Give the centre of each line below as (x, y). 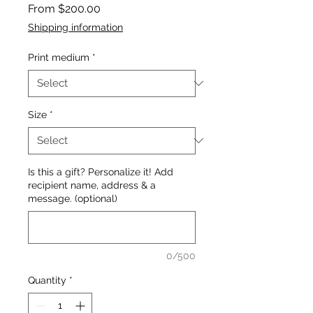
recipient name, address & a (92, 185)
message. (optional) (73, 198)
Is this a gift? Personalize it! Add (101, 172)
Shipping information (75, 27)
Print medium (59, 57)
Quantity (47, 280)
